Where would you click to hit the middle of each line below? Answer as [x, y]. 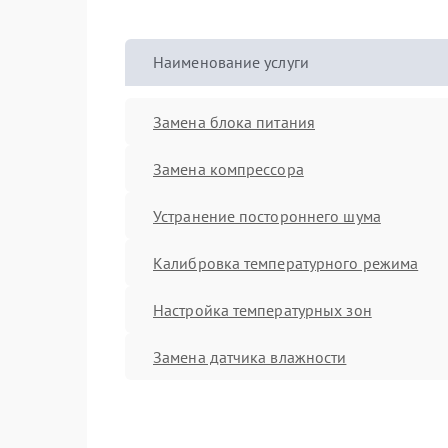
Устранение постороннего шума [267, 215]
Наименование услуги [231, 62]
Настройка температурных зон [262, 309]
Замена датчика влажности [250, 356]
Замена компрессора [228, 168]
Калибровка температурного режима [286, 262]
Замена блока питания [234, 121]
